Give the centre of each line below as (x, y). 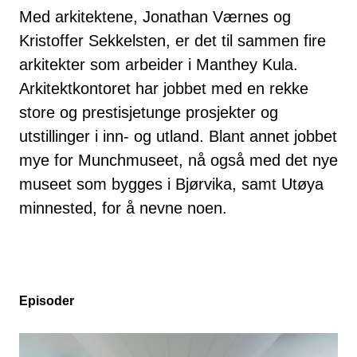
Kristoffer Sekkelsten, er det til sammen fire (173, 40)
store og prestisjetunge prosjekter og (149, 112)
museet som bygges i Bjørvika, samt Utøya (171, 184)
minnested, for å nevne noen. (123, 208)
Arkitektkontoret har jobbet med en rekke (164, 88)
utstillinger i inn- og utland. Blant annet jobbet (178, 136)
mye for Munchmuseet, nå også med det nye (178, 160)
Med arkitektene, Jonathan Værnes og (155, 16)
